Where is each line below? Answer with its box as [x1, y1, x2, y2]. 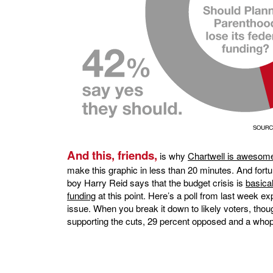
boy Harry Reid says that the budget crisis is [67, 176, 246, 190]
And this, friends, [67, 147, 157, 164]
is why [157, 149, 188, 163]
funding [67, 189, 96, 202]
